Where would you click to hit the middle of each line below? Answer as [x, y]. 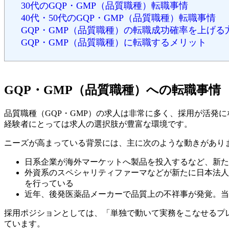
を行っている [49, 183]
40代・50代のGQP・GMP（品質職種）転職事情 [118, 18]
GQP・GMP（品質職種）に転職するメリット [114, 42]
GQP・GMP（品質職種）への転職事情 [112, 90]
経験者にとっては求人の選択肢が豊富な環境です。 [98, 124]
